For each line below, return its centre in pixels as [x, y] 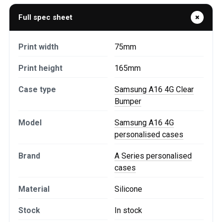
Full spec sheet [45, 17]
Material [34, 189]
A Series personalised [153, 156]
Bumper [128, 101]
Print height [40, 68]
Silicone [128, 189]
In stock [128, 210]
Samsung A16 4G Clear [154, 89]
